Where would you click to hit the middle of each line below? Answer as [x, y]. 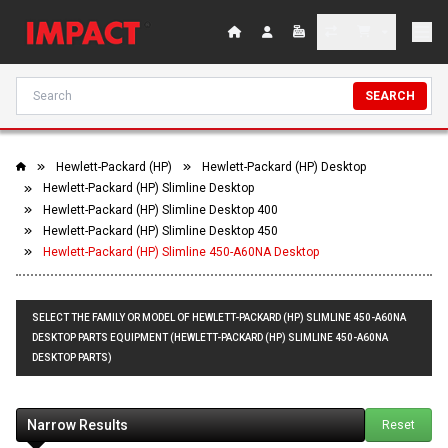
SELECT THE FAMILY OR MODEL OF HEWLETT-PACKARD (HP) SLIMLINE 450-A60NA [219, 318]
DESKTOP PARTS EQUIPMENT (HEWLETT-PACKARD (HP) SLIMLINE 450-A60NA [210, 338]
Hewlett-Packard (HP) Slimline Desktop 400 [160, 209]
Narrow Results [77, 425]
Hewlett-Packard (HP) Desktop [284, 167]
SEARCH [390, 96]
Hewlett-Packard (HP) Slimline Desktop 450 [160, 230]
